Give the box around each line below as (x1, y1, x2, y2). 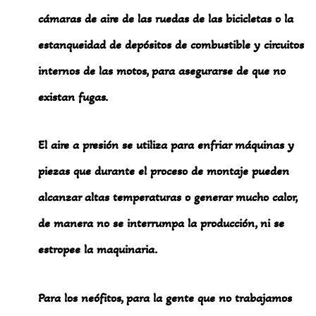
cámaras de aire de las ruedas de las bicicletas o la (38, 10, 294, 26)
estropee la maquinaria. (38, 241, 158, 257)
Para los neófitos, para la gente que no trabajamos (38, 289, 293, 305)
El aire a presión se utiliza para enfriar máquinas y (38, 137, 295, 153)
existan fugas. (38, 88, 109, 104)
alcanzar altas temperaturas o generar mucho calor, (38, 189, 298, 205)
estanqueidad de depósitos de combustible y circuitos (38, 36, 305, 52)
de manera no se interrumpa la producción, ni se (38, 215, 285, 231)
